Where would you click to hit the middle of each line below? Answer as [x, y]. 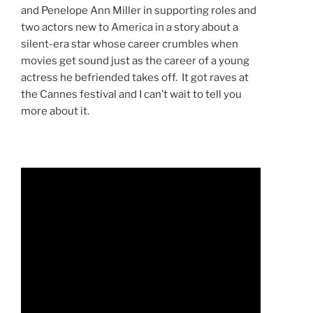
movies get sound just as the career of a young [135, 60]
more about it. [55, 111]
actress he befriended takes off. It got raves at [135, 77]
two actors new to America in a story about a [130, 27]
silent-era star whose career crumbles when [130, 44]
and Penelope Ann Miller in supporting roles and [139, 10]
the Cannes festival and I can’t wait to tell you [131, 94]
